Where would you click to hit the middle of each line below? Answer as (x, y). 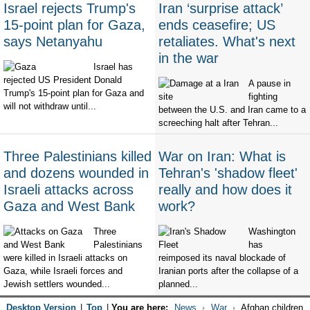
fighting (263, 97)
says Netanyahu (53, 42)
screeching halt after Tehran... (218, 123)
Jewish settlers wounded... (57, 284)
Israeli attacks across (69, 190)
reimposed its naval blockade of (222, 258)
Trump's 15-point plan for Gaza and (74, 93)
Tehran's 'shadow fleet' (228, 173)
